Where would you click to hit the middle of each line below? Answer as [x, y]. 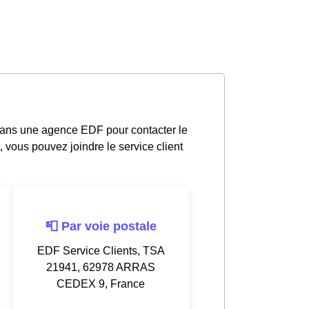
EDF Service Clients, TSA [101, 250]
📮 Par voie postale [101, 226]
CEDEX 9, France [101, 283]
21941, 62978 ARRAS [101, 267]
